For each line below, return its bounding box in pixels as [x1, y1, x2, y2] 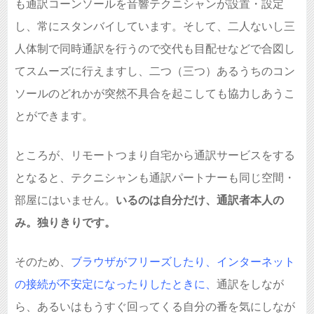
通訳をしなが [217, 278, 284, 290]
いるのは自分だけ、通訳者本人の [116, 193, 284, 206]
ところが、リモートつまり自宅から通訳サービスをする [15, 149, 295, 161]
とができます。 [15, 109, 93, 122]
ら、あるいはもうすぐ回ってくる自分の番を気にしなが [15, 300, 295, 313]
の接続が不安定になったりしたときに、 [15, 278, 217, 290]
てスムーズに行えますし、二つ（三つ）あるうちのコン [15, 64, 295, 77]
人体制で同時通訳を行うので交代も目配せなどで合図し [15, 42, 295, 55]
